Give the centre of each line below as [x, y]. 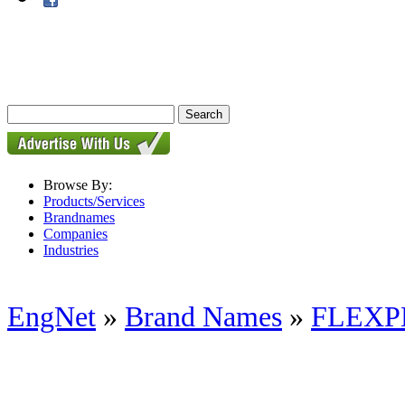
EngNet [52, 317]
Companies [75, 234]
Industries [71, 250]
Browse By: [78, 185]
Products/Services [94, 201]
